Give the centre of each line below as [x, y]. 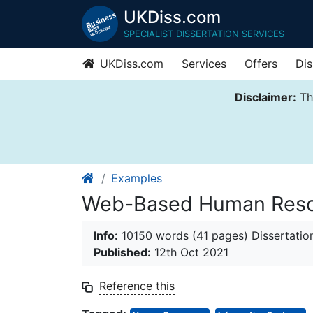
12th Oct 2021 [190, 253]
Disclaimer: [265, 97]
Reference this [137, 286]
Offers [261, 64]
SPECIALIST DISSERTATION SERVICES [204, 34]
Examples [137, 179]
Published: [122, 253]
